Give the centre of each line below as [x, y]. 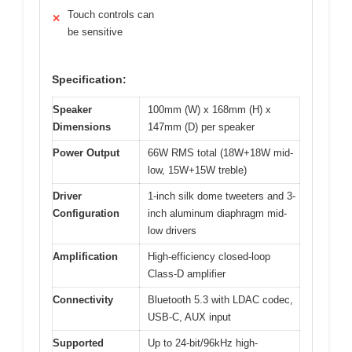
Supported [78, 343]
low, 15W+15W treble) [197, 170]
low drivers [172, 231]
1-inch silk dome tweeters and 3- [222, 196]
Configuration [86, 213]
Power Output [86, 153]
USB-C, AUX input [189, 317]
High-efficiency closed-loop [209, 257]
